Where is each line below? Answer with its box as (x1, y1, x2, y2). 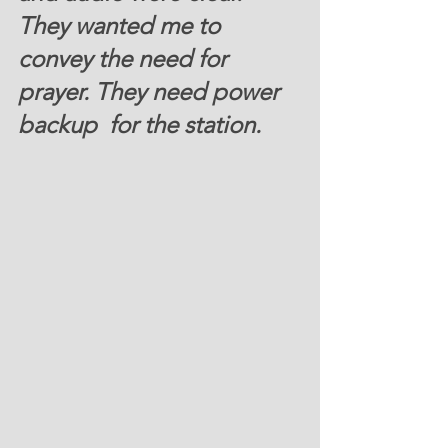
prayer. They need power (18, 76, 285, 106)
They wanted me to (18, 10, 226, 40)
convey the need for (18, 43, 233, 73)
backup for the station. (18, 109, 279, 139)
